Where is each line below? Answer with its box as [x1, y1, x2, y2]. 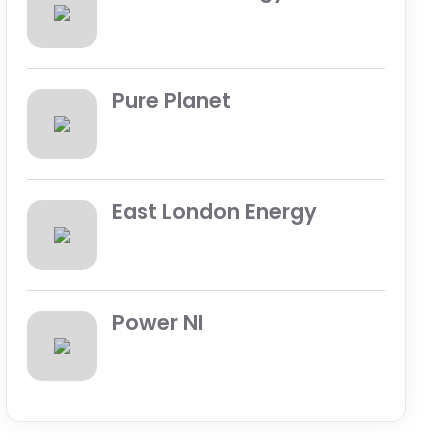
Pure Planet [112, 86, 232, 115]
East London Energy [112, 197, 318, 226]
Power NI [112, 308, 204, 337]
